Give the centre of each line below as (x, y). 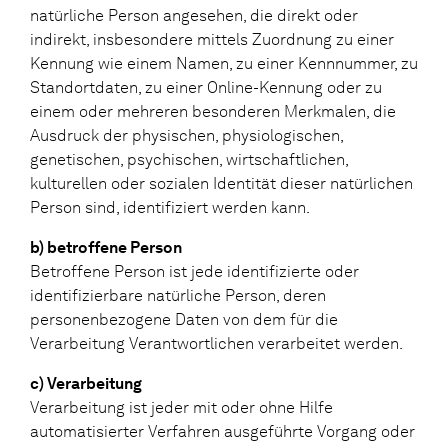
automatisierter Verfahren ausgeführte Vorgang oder (222, 431)
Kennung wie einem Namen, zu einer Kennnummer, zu (224, 63)
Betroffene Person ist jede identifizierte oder (194, 271)
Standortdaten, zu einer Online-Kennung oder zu (206, 87)
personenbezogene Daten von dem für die (184, 319)
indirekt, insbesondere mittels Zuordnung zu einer (212, 39)
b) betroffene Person (106, 247)
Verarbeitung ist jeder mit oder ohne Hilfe (181, 407)
